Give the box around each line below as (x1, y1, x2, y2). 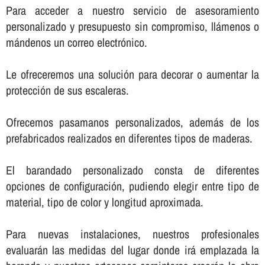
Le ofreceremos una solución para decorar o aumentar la (5, 66, 260, 82)
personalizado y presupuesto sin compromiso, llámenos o (5, 18, 260, 34)
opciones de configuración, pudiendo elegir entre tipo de (5, 177, 260, 194)
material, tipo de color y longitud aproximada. (5, 193, 203, 210)
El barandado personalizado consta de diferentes (5, 161, 260, 178)
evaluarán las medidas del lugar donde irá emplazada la (5, 241, 260, 258)
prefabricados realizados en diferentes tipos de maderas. (5, 130, 253, 146)
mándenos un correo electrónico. (5, 34, 147, 50)
